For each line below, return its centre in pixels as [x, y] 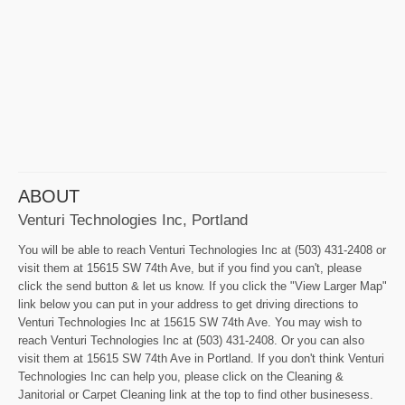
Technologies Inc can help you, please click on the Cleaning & [181, 376]
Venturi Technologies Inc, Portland [133, 219]
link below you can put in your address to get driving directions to [188, 304]
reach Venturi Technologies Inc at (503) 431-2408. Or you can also [191, 340]
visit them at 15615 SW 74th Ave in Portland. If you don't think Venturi [201, 358]
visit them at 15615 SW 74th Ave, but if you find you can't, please [190, 268]
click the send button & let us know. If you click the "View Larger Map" [202, 286]
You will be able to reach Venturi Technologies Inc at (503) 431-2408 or [202, 250]
